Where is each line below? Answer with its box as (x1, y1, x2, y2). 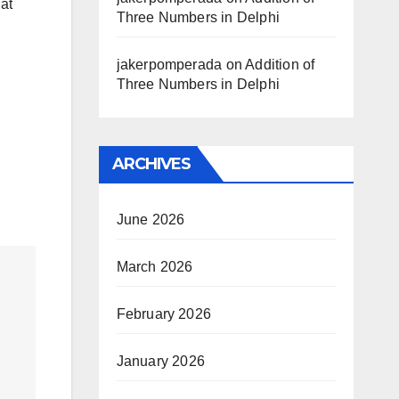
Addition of (245, 57, 315, 72)
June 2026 (116, 212, 185, 227)
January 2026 (116, 354, 205, 369)
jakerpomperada (116, 57, 223, 72)
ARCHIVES (111, 154, 191, 174)
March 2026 (116, 259, 193, 274)
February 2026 (116, 306, 212, 322)
